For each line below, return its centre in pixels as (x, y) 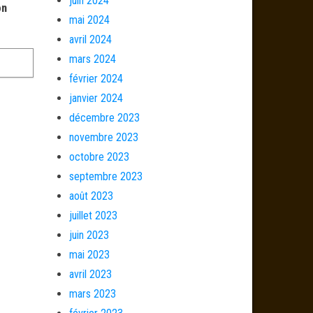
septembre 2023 (105, 176)
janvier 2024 (96, 98)
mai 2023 (89, 255)
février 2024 (96, 79)
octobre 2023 (99, 157)
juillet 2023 (93, 216)
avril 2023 (90, 274)
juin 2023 (89, 235)
